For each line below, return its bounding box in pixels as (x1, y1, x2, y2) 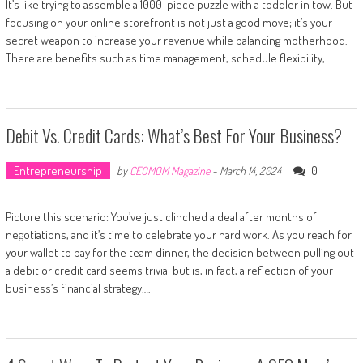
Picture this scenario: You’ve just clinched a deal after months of (5, 208, 317, 224)
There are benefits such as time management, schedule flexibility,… (5, 49, 331, 66)
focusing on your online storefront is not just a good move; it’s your (5, 14, 332, 30)
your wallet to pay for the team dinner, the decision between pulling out (5, 244, 354, 260)
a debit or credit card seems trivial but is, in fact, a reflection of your (5, 262, 333, 278)
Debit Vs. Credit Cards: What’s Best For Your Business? (5, 122, 342, 148)
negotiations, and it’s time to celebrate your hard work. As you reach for (5, 226, 352, 242)
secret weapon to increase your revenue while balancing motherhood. (5, 32, 348, 48)
